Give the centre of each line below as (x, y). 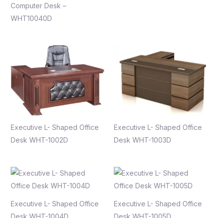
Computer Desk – (38, 6)
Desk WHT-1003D (143, 140)
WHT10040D (31, 18)
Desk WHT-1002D (39, 140)
